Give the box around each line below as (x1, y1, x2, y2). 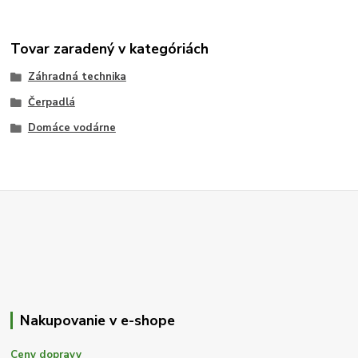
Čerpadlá (27, 94, 75, 109)
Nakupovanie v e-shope (19, 311, 175, 331)
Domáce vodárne (27, 120, 116, 135)
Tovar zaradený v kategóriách (10, 38, 209, 58)
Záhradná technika (27, 70, 126, 85)
